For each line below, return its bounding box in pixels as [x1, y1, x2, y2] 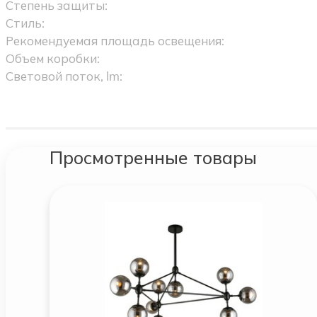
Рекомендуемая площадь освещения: [5, 33, 224, 49]
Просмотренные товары [49, 146, 257, 168]
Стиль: [5, 16, 45, 31]
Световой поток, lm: [5, 69, 122, 84]
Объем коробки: [5, 51, 100, 67]
